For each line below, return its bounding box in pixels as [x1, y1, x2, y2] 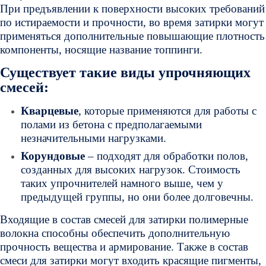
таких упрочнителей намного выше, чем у [21, 177, 223, 189]
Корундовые [21, 150, 85, 162]
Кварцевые [21, 104, 78, 117]
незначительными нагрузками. [21, 132, 166, 144]
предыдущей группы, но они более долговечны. [21, 191, 254, 203]
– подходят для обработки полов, [85, 150, 248, 162]
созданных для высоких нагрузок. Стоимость [21, 163, 240, 176]
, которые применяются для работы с [78, 104, 256, 117]
